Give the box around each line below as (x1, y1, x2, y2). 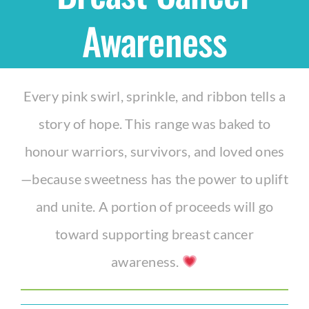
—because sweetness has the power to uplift (21, 170, 288, 187)
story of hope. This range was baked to (38, 115, 271, 132)
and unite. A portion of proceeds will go (35, 198, 274, 215)
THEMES (17, 71, 63, 85)
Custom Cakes (17, 253, 94, 267)
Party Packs (17, 208, 80, 221)
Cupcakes (17, 117, 68, 130)
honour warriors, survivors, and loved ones (24, 143, 285, 159)
